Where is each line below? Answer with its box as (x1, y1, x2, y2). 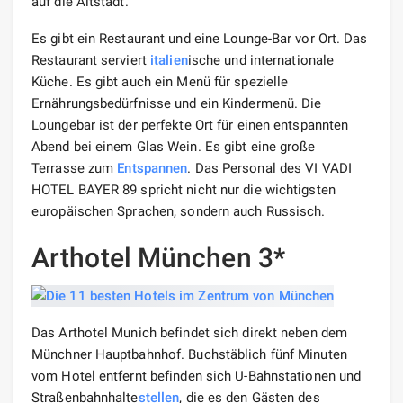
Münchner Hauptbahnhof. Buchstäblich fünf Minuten (31, 345, 347, 363)
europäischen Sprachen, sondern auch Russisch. (31, 202, 326, 219)
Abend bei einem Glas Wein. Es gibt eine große (31, 138, 316, 155)
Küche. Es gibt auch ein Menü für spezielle (31, 73, 289, 90)
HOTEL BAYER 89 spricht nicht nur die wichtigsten (31, 181, 336, 198)
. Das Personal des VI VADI (187, 159, 352, 176)
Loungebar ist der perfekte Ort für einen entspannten (31, 116, 349, 133)
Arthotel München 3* (31, 241, 285, 273)
